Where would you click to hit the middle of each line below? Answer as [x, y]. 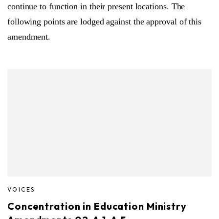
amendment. [29, 36]
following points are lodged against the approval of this [104, 21]
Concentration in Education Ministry [97, 206]
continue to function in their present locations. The [96, 6]
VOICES [21, 189]
